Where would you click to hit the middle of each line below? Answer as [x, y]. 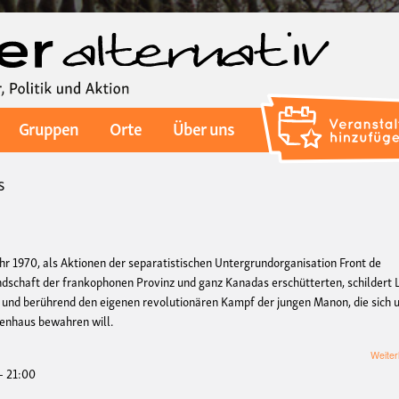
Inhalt [213, 62]
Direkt [215, 23]
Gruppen [48, 128]
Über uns [204, 128]
